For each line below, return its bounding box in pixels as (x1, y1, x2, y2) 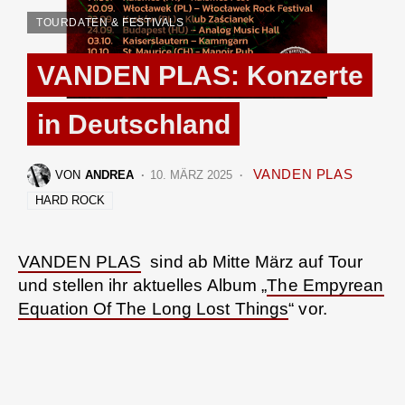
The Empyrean (267, 275, 384, 295)
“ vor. (288, 298, 327, 318)
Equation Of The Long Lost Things (18, 298, 289, 318)
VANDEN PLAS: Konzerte (36, 60, 363, 90)
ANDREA (85, 168, 134, 183)
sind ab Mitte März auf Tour (141, 251, 363, 271)
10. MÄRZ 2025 (150, 168, 233, 183)
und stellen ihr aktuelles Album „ (18, 275, 268, 295)
